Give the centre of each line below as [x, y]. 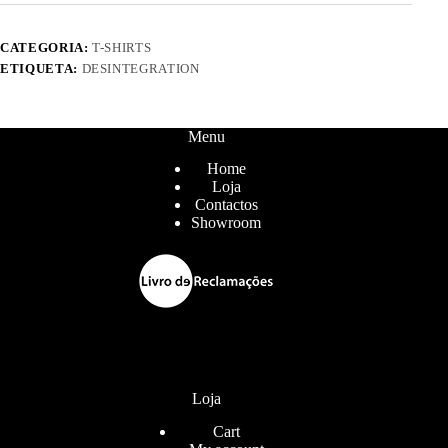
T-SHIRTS [122, 48]
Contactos [226, 205]
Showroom [226, 223]
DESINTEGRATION [140, 69]
